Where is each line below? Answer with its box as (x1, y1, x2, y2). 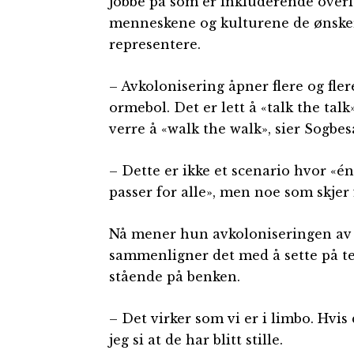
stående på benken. (109, 268, 240, 284)
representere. (109, 36, 201, 52)
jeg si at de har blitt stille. (109, 331, 283, 348)
